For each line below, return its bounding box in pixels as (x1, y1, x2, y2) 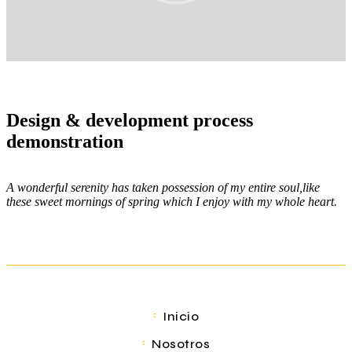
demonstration (6, 130, 123, 152)
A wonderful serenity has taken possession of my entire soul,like (6, 180, 320, 194)
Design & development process (6, 109, 253, 130)
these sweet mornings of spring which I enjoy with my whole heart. (6, 194, 337, 208)
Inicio (163, 308, 200, 324)
